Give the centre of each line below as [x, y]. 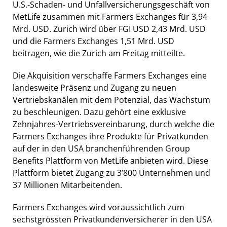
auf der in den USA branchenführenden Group [101, 148]
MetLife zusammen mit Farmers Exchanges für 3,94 [110, 16]
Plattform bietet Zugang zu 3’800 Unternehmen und [111, 173]
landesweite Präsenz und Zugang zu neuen [94, 87]
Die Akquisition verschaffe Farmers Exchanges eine [110, 75]
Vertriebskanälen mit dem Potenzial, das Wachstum [111, 100]
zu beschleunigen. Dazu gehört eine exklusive [99, 112]
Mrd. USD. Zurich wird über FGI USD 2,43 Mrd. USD [109, 29]
